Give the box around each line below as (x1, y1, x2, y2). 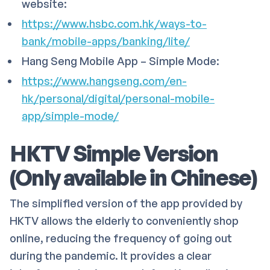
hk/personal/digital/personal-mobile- (22, 91, 215, 105)
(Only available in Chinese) (10, 163, 257, 191)
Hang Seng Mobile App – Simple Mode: (22, 54, 219, 67)
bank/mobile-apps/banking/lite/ (22, 34, 190, 48)
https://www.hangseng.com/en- (22, 74, 187, 87)
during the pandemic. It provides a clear (10, 248, 212, 262)
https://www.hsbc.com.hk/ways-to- (22, 16, 207, 30)
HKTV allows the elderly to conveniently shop (10, 213, 239, 227)
